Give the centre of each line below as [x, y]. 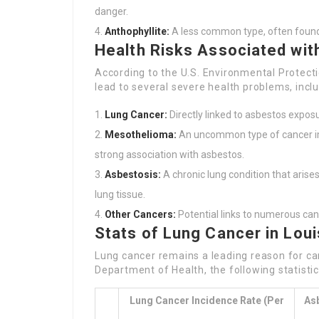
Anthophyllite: [137, 31]
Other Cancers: [140, 214]
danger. [111, 11]
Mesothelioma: [141, 135]
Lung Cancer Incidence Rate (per [206, 300]
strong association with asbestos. [169, 155]
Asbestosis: [133, 174]
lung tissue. [120, 194]
